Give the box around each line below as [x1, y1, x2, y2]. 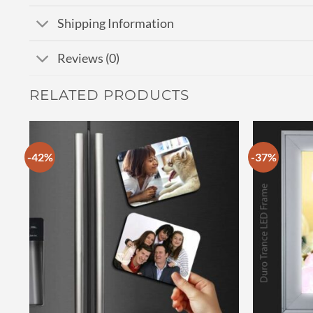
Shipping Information [57, 15, 175, 31]
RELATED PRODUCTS [29, 87, 189, 104]
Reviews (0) [57, 50, 120, 66]
